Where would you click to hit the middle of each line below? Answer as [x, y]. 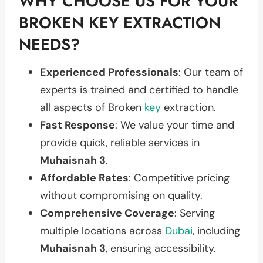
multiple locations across [102, 230]
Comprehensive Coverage [107, 213]
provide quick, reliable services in [120, 142]
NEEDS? [49, 44]
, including [216, 230]
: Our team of [211, 72]
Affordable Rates [84, 178]
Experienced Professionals [109, 72]
